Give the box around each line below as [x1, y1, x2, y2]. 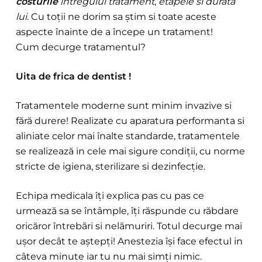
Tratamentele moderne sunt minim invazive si [15, 100, 232, 111]
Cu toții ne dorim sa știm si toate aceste [28, 11, 216, 22]
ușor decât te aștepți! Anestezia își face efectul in [15, 236, 243, 247]
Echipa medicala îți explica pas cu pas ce [15, 190, 204, 201]
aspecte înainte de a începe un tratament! [15, 26, 213, 37]
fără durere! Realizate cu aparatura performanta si [15, 115, 244, 126]
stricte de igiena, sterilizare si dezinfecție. [15, 161, 205, 172]
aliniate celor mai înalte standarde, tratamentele [15, 130, 240, 142]
